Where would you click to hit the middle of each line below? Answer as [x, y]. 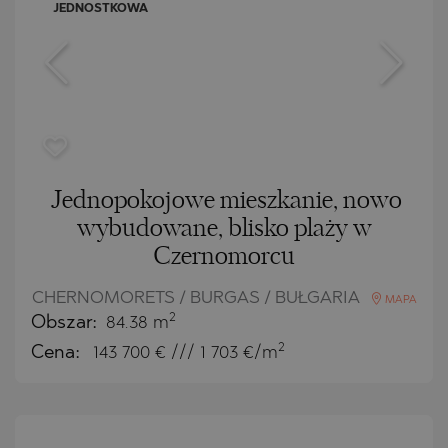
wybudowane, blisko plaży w [224, 228]
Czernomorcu [224, 256]
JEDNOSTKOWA [101, 8]
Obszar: [66, 323]
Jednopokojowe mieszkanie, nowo [226, 200]
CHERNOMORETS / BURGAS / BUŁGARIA [197, 298]
